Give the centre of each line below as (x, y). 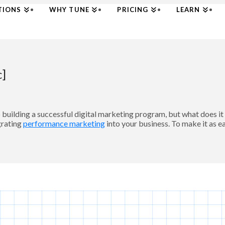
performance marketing (64, 123)
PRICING (133, 10)
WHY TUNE (69, 10)
